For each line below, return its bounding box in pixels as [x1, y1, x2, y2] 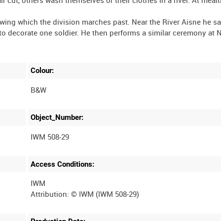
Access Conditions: [31, 159, 95, 169]
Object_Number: [31, 112, 84, 122]
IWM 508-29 [31, 131, 70, 142]
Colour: [31, 66, 54, 75]
